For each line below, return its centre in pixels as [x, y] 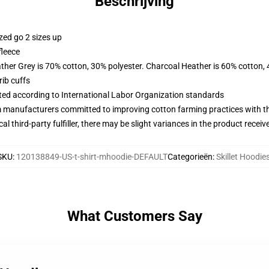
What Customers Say [134, 216]
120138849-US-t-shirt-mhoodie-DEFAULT [92, 157]
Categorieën [190, 157]
